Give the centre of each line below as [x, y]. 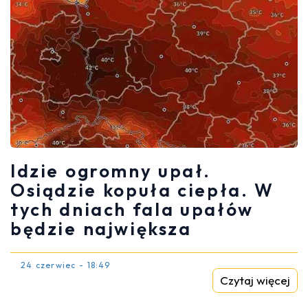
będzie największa [101, 228]
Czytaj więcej [255, 280]
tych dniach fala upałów [132, 209]
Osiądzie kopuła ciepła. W [142, 190]
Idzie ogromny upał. [111, 170]
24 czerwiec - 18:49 [66, 265]
